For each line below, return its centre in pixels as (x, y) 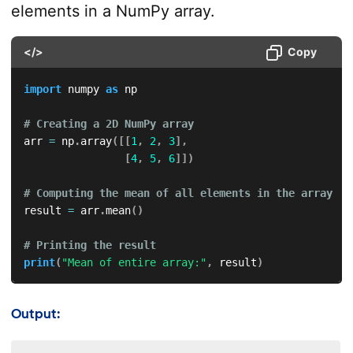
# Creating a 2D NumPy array (115, 123)
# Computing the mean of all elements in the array (184, 193)
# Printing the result (96, 245)
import (42, 89)
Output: (35, 314)
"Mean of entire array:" (134, 262)
